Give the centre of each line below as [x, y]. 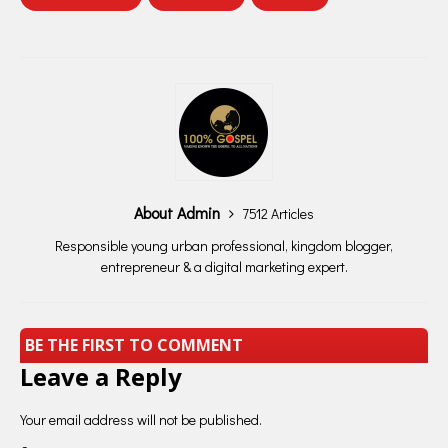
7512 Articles [278, 214]
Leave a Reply [101, 376]
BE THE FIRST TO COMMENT [134, 345]
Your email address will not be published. [141, 419]
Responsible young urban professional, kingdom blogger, [224, 246]
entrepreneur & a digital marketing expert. [224, 267]
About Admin [179, 213]
